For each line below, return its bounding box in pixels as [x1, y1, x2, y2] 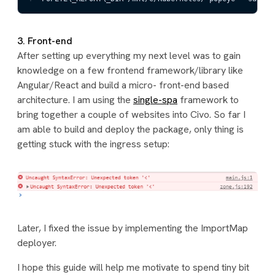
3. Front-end [17, 34, 72, 47]
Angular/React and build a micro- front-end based [17, 78, 229, 91]
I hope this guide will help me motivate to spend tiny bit [17, 260, 249, 274]
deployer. [17, 236, 56, 249]
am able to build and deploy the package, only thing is [17, 122, 244, 136]
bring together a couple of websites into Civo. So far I [17, 107, 246, 121]
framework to [177, 93, 239, 106]
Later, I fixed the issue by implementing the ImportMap [17, 221, 248, 234]
